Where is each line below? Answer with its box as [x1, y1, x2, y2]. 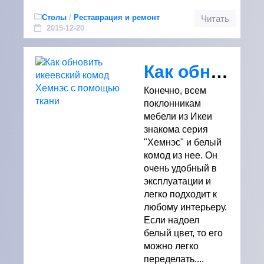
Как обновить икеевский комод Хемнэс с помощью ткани [210, 61, 228, 81]
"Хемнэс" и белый [144, 137, 222, 147]
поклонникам [144, 98, 201, 108]
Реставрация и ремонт [74, 13, 160, 22]
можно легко [144, 241, 199, 251]
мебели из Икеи [144, 111, 212, 121]
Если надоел [144, 215, 199, 225]
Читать [201, 14, 229, 24]
